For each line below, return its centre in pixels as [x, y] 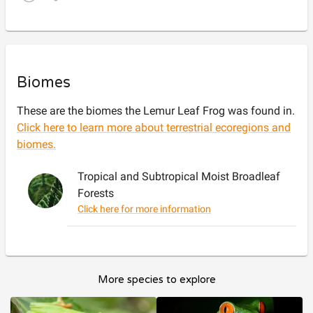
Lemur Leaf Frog [184, 111]
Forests [96, 193]
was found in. [261, 111]
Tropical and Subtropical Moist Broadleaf [179, 176]
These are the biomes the [80, 111]
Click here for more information [144, 209]
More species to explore [156, 279]
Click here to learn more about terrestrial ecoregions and [154, 128]
